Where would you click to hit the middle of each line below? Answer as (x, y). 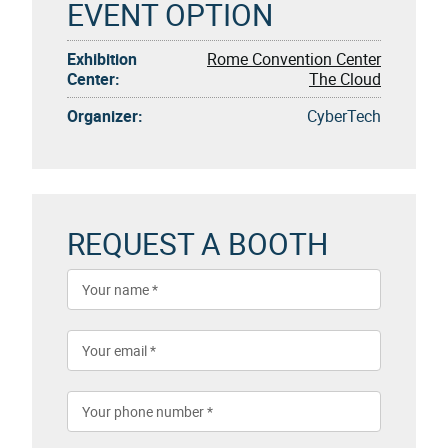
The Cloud (345, 78)
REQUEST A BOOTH (197, 243)
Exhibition (102, 58)
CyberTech (344, 115)
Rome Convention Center (294, 58)
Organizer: (105, 115)
